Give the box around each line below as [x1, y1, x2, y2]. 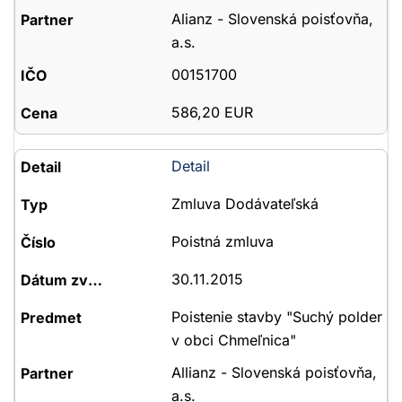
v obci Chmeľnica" [170, 331, 296, 349]
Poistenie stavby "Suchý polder [170, 308, 382, 326]
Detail [170, 157, 210, 175]
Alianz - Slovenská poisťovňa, [170, 10, 373, 28]
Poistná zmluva [170, 232, 274, 250]
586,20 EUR [170, 103, 253, 121]
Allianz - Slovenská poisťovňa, [170, 363, 377, 381]
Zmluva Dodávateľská [170, 195, 319, 213]
